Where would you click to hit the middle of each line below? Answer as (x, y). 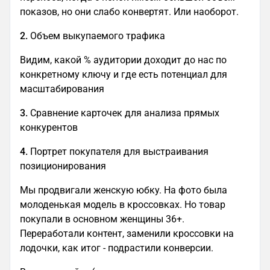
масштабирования (63, 89)
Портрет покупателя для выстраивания (119, 152)
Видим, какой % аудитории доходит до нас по (123, 60)
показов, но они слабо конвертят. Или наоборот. (130, 12)
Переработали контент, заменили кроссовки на (127, 234)
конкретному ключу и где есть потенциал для (124, 75)
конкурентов (50, 128)
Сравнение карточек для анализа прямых (124, 113)
